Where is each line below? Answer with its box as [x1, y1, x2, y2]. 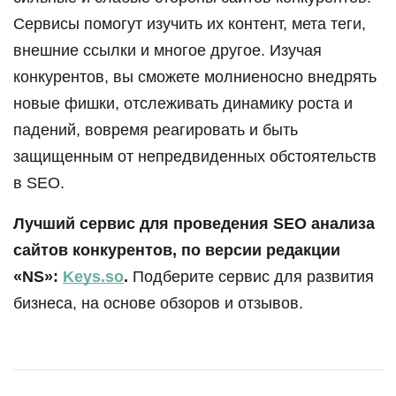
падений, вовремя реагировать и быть [13, 121, 298, 139]
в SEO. [13, 174, 65, 192]
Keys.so [63, 268, 124, 286]
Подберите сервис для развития [128, 268, 374, 286]
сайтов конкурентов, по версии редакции [13, 241, 340, 259]
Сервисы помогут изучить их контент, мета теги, [13, 15, 366, 33]
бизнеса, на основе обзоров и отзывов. [13, 294, 303, 312]
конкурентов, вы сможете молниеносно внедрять [13, 68, 377, 86]
